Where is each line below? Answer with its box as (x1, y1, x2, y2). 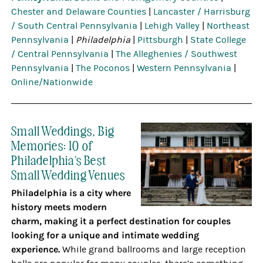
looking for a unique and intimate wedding (11, 230, 200, 241)
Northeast (207, 21, 250, 31)
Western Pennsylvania (137, 63, 232, 73)
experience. (11, 244, 63, 255)
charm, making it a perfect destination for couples (11, 215, 231, 227)
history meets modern (11, 201, 107, 213)
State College (190, 35, 247, 45)
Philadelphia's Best (11, 151, 106, 168)
